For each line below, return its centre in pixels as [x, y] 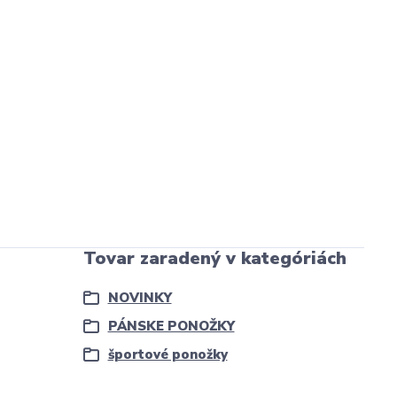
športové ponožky [167, 355]
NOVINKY [140, 298]
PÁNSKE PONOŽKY [171, 327]
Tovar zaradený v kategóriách [214, 259]
